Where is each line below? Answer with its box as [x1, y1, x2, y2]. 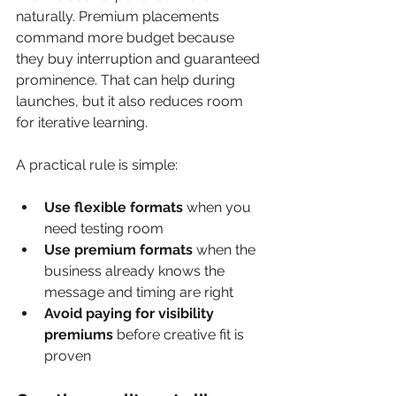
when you [183, 198, 255, 216]
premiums [44, 325, 113, 343]
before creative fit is [113, 325, 247, 343]
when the [193, 240, 259, 258]
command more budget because [16, 28, 238, 46]
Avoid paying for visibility [44, 304, 217, 322]
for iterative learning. [16, 113, 148, 131]
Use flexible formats [44, 198, 183, 216]
